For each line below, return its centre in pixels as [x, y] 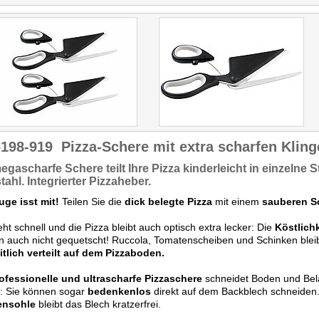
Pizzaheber [119, 181]
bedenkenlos [119, 291]
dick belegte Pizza [168, 202]
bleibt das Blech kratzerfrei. [98, 304]
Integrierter [57, 181]
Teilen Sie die [92, 202]
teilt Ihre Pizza [143, 168]
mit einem [237, 202]
